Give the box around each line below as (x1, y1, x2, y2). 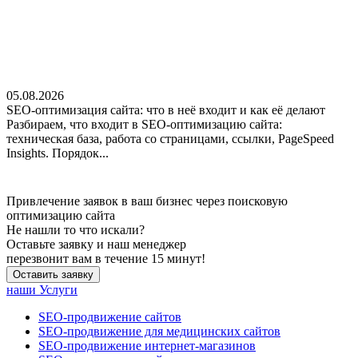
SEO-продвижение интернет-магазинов (38, 338, 256, 352)
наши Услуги (6, 282, 78, 296)
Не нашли (6, 222, 61, 237)
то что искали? (61, 222, 145, 237)
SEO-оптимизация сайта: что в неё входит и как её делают (6, 102, 325, 117)
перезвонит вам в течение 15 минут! (6, 251, 205, 265)
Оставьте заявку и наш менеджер (6, 237, 186, 251)
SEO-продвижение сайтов (38, 309, 181, 324)
